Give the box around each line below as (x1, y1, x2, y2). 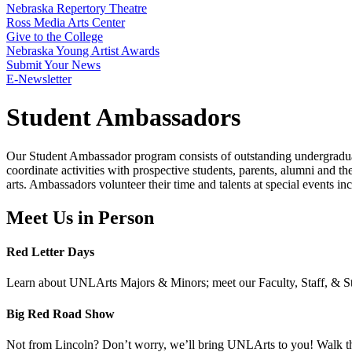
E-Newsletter (6, 72, 71, 86)
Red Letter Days (6, 245, 94, 259)
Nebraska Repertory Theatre (6, 2, 147, 15)
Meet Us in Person (6, 207, 154, 228)
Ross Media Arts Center (6, 16, 125, 29)
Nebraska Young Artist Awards (6, 44, 159, 57)
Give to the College (6, 30, 103, 43)
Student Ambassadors (6, 103, 240, 132)
